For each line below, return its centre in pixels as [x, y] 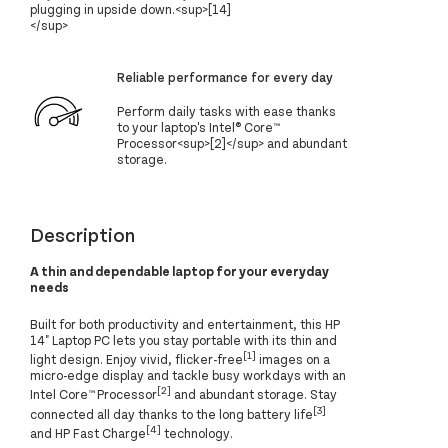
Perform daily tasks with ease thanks [227, 110]
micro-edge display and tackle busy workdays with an [188, 375]
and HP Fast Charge [88, 433]
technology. [197, 433]
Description [82, 233]
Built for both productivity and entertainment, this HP [185, 324]
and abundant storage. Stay [254, 394]
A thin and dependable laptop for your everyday [179, 271]
